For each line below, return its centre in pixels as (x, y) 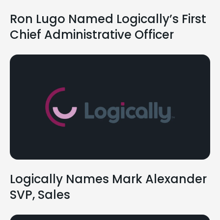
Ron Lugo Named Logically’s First (108, 19)
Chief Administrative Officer (92, 35)
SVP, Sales (40, 195)
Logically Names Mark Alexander (108, 179)
